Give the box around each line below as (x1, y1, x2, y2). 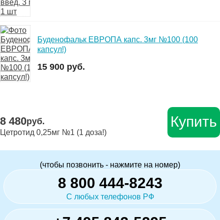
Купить (170, 113, 217, 130)
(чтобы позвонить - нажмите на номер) (40, 161, 180, 169)
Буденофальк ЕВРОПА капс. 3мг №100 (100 (37, 35, 198, 44)
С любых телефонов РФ (66, 192, 154, 201)
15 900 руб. (37, 62, 85, 72)
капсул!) (37, 45, 66, 54)
